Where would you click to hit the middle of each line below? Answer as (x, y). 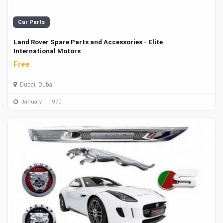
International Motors (47, 51)
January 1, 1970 (41, 102)
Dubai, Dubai (36, 85)
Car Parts (31, 22)
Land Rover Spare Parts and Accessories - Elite (88, 42)
